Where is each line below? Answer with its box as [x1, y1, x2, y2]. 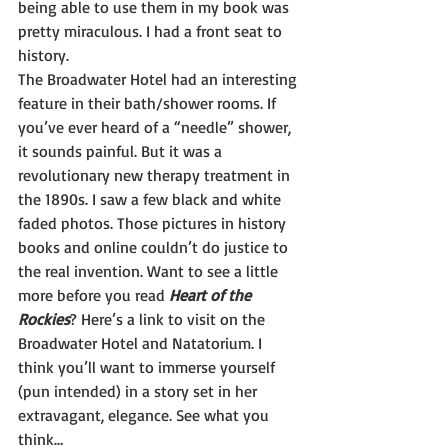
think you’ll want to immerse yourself [18, 357, 279, 378]
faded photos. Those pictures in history [18, 213, 290, 234]
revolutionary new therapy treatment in [18, 165, 294, 186]
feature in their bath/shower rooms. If [18, 93, 280, 114]
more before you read [18, 285, 169, 306]
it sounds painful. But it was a [18, 141, 226, 162]
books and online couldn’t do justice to [18, 237, 292, 258]
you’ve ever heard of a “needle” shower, [18, 117, 295, 138]
